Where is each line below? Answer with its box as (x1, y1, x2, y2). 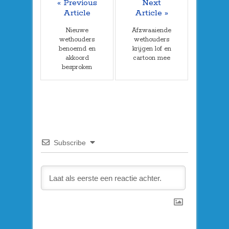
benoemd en (58, 44, 96, 53)
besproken (62, 63, 92, 71)
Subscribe (54, 138, 86, 147)
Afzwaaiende (132, 26, 171, 34)
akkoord (65, 54, 89, 62)
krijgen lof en (132, 44, 171, 53)
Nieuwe (65, 26, 88, 34)
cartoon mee (133, 54, 170, 62)
